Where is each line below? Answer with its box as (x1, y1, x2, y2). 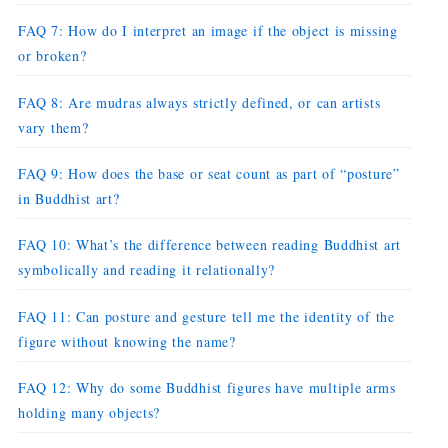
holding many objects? (18, 402, 161, 422)
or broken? (18, 46, 87, 66)
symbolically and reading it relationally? (18, 260, 276, 280)
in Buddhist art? (18, 188, 120, 208)
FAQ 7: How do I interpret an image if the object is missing (18, 21, 398, 41)
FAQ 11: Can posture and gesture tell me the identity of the (18, 306, 395, 326)
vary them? (18, 117, 89, 137)
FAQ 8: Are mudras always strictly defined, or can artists (18, 92, 381, 112)
